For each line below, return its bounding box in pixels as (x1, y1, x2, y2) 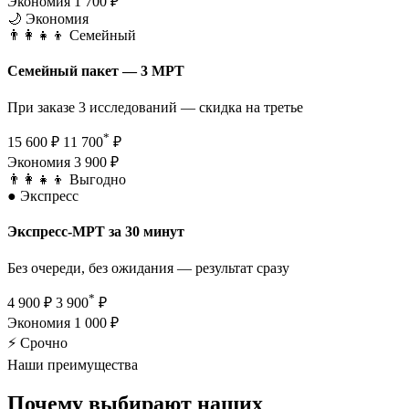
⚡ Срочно (7, 334, 68, 351)
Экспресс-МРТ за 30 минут (7, 224, 184, 240)
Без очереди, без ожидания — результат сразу (7, 259, 289, 276)
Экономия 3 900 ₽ (7, 153, 119, 170)
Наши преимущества (7, 356, 138, 372)
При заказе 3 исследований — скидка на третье (7, 99, 303, 115)
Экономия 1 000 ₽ (7, 314, 119, 330)
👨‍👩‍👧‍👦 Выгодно (7, 171, 126, 187)
